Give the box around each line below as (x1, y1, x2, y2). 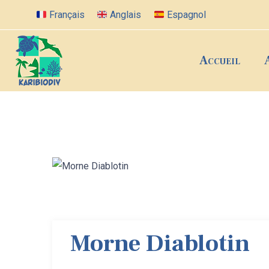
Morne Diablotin (70, 228, 250, 259)
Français (47, 9, 85, 20)
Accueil (199, 53, 240, 68)
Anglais (107, 9, 142, 20)
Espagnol (164, 9, 206, 20)
